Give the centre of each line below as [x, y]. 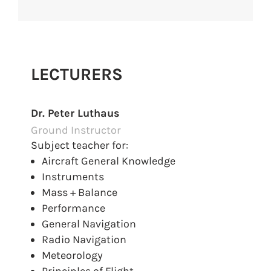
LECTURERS [77, 74]
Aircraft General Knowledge [109, 161]
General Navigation [89, 224]
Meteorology [73, 256]
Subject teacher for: [80, 145]
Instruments [73, 177]
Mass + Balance [80, 193]
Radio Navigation [84, 240]
